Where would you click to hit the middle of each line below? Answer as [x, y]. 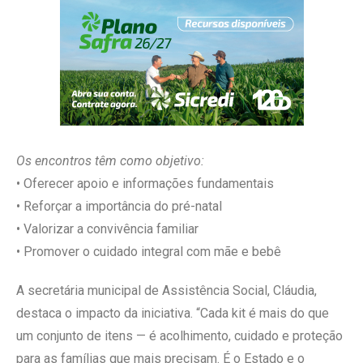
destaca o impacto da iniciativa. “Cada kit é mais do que [173, 313]
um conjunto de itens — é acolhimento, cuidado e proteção [179, 335]
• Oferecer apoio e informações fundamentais [145, 183]
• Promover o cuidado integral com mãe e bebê [149, 251]
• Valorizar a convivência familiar [107, 228]
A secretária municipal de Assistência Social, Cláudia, [167, 290]
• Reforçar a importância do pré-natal [119, 206]
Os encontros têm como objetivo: [110, 160]
